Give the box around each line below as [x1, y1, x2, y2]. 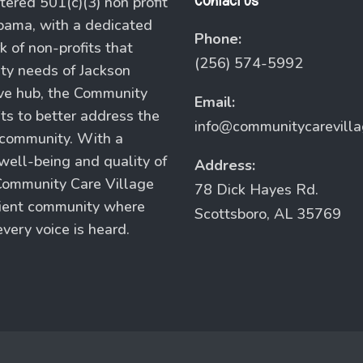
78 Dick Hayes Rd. [194, 180, 319, 199]
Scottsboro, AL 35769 [194, 204, 342, 224]
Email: [194, 92, 236, 112]
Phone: [194, 29, 242, 49]
